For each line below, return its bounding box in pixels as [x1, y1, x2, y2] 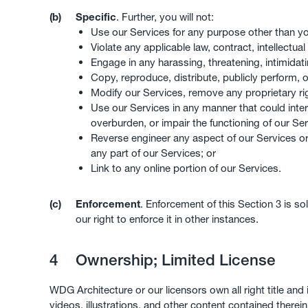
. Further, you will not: [115, 10, 214, 24]
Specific [75, 10, 116, 24]
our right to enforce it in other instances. [75, 212, 258, 226]
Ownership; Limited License [71, 250, 276, 269]
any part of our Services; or [91, 146, 216, 160]
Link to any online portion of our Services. [91, 162, 281, 175]
